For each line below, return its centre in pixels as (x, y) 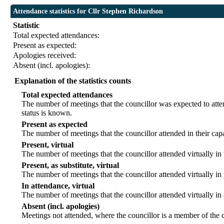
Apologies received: (45, 55)
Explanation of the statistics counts (73, 81)
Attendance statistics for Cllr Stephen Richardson (88, 11)
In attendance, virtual (58, 186)
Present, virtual (48, 145)
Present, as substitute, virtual (70, 165)
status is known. (47, 113)
